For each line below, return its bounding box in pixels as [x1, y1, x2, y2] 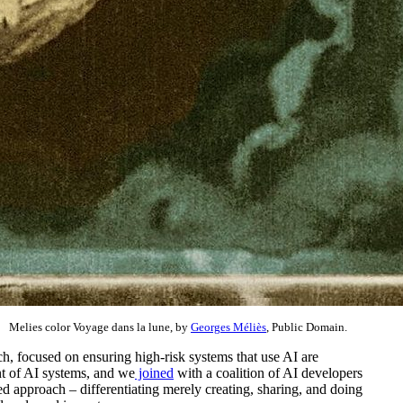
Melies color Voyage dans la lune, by [9, 320, 191, 334]
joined [135, 364, 174, 381]
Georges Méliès [191, 320, 266, 334]
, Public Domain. [266, 320, 347, 334]
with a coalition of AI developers [174, 364, 363, 381]
